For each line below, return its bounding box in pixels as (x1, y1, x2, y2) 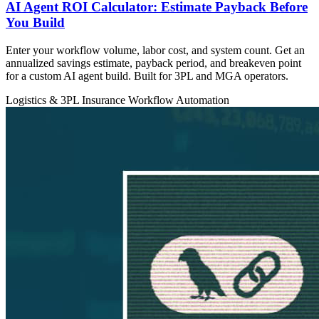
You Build (6, 14, 65, 30)
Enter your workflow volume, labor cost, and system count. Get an (6, 43, 305, 56)
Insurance (82, 93, 128, 106)
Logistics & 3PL (6, 93, 82, 106)
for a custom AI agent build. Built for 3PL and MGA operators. (6, 69, 288, 82)
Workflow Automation (128, 93, 229, 106)
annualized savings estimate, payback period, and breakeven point (6, 56, 301, 69)
